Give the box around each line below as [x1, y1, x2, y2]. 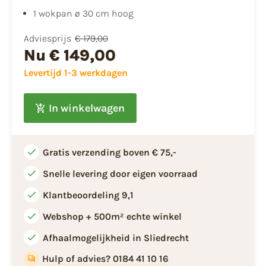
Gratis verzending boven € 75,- [43, 147, 176, 159]
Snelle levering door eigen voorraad [43, 168, 198, 180]
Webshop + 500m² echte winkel [43, 211, 182, 223]
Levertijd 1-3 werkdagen [24, 67, 128, 79]
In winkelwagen [48, 101, 125, 115]
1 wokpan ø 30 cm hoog [33, 8, 134, 20]
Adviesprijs [24, 33, 71, 45]
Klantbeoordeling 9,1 [43, 189, 134, 201]
